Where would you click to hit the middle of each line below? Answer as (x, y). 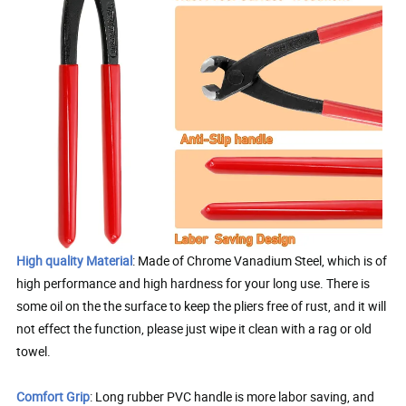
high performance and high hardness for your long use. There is (193, 283)
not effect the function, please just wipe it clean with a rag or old (194, 328)
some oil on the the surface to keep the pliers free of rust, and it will (202, 305)
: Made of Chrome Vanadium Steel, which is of (260, 260)
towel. (34, 351)
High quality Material (75, 260)
